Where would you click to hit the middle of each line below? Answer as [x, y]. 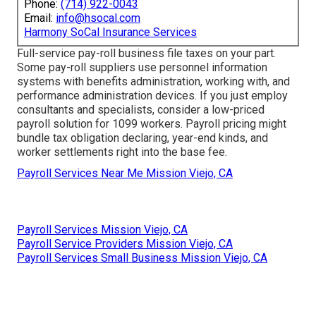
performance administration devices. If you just [134, 96]
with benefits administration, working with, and [175, 82]
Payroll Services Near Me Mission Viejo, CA [125, 174]
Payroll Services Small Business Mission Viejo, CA [142, 258]
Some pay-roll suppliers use [88, 68]
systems [39, 82]
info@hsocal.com [98, 18]
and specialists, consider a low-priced [169, 110]
